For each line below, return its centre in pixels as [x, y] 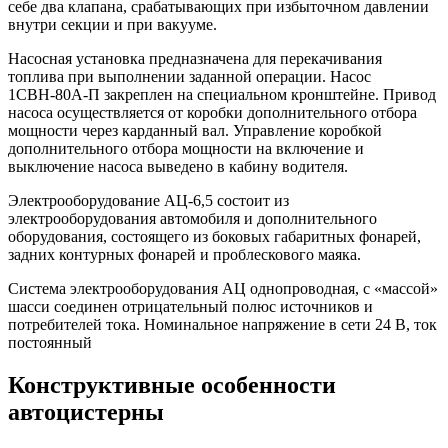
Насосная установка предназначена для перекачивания [195, 58]
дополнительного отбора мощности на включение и [186, 148]
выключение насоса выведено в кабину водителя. [178, 166]
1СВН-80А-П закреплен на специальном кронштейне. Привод [222, 94]
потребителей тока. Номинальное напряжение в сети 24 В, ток [222, 324]
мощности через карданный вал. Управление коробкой [195, 130]
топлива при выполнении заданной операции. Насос [189, 76]
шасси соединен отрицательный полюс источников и [190, 306]
